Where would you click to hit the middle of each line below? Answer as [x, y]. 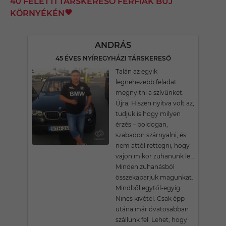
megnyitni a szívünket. [150, 93]
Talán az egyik [136, 71]
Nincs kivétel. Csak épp [150, 199]
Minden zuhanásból [145, 167]
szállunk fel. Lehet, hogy [151, 220]
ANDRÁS [113, 45]
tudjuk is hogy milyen [148, 114]
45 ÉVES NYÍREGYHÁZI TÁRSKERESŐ [113, 58]
